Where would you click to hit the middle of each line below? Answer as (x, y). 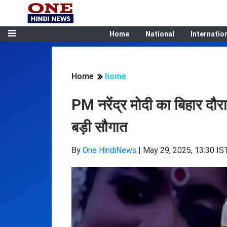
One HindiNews (109, 150)
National (160, 34)
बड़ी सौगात (99, 127)
